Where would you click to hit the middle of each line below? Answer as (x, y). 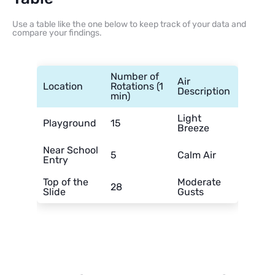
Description (204, 91)
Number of (135, 76)
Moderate (199, 182)
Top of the (66, 182)
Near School (71, 150)
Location (63, 86)
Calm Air (197, 155)
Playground (70, 123)
